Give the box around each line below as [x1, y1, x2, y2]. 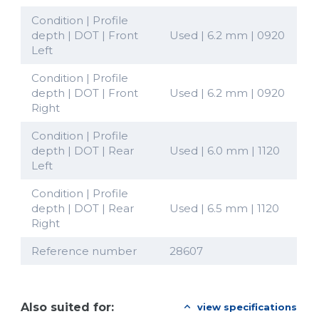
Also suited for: [20, 300, 114, 314]
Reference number [31, 244, 137, 258]
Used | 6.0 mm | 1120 [169, 144, 280, 158]
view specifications [197, 301, 297, 313]
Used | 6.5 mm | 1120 [169, 202, 279, 216]
